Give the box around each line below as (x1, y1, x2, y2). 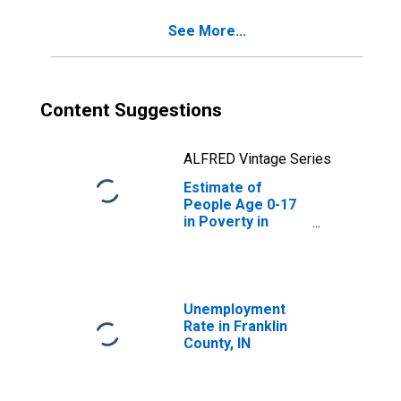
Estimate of (183, 179, 262, 196)
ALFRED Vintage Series (183, 150, 331, 167)
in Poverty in (183, 213, 269, 230)
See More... (168, 22, 246, 39)
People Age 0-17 (183, 196, 296, 213)
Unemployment (183, 301, 286, 318)
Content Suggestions (40, 99, 222, 121)
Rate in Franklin (183, 318, 287, 335)
